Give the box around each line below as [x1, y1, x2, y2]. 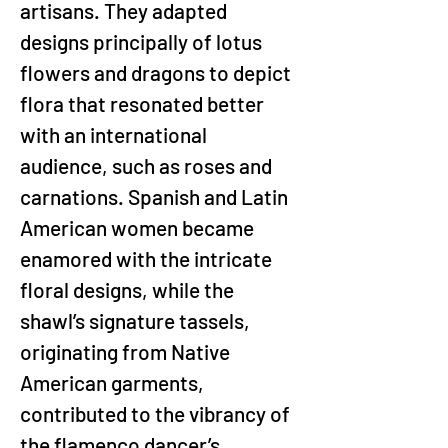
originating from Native [20, 339, 234, 364]
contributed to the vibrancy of [20, 401, 294, 426]
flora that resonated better [20, 91, 268, 116]
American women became [20, 215, 258, 240]
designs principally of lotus [20, 29, 266, 54]
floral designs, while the [20, 277, 238, 302]
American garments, [20, 370, 208, 395]
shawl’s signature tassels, [20, 308, 254, 333]
